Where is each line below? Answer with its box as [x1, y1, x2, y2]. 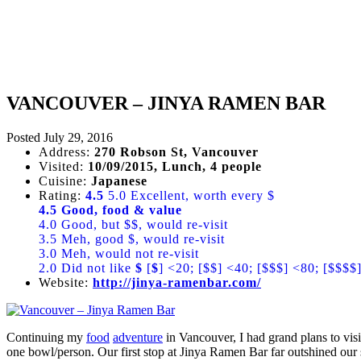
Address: [39, 144, 94, 159]
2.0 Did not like [39, 260, 135, 275]
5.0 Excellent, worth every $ [108, 188, 275, 202]
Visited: [39, 159, 88, 173]
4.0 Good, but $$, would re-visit [39, 217, 228, 231]
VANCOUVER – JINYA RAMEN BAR [6, 92, 326, 114]
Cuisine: [39, 173, 91, 188]
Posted [6, 130, 44, 144]
